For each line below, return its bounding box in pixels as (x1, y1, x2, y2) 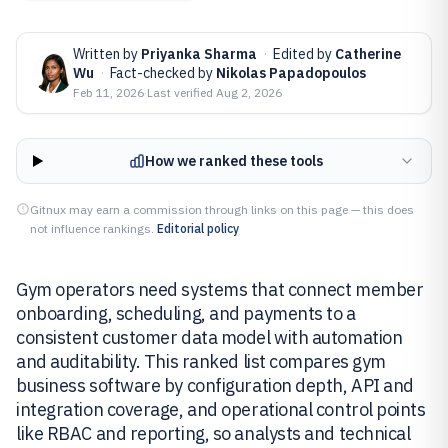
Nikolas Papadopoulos (216, 64, 366, 82)
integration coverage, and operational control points (16, 398, 426, 421)
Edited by (273, 45, 335, 63)
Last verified (147, 85, 216, 100)
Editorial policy (157, 221, 239, 236)
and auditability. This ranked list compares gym (16, 350, 386, 373)
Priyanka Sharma (141, 45, 257, 63)
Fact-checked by (110, 64, 216, 82)
